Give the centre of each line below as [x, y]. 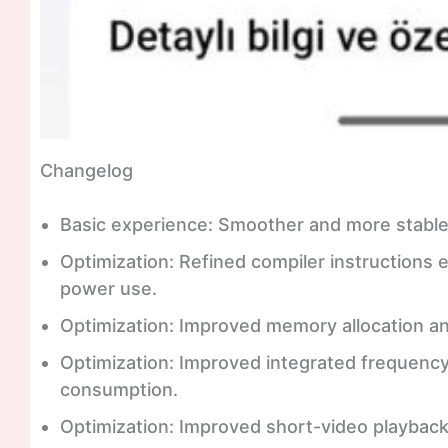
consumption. [119, 389]
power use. [108, 288]
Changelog [86, 170]
